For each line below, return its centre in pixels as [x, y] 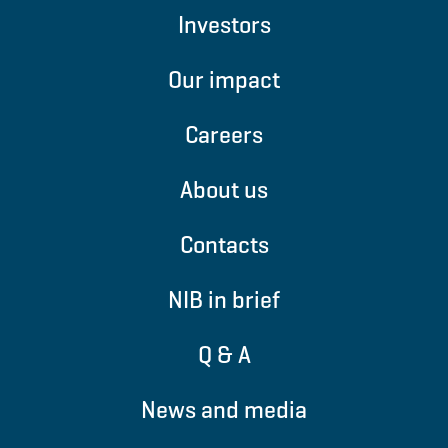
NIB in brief [224, 299]
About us [224, 189]
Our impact [224, 79]
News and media [224, 409]
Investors [224, 24]
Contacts [224, 244]
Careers [224, 134]
